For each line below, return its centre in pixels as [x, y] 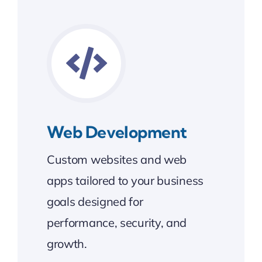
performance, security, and [117, 222]
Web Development [117, 132]
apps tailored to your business [125, 180]
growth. [67, 243]
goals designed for [95, 201]
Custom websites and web [117, 159]
